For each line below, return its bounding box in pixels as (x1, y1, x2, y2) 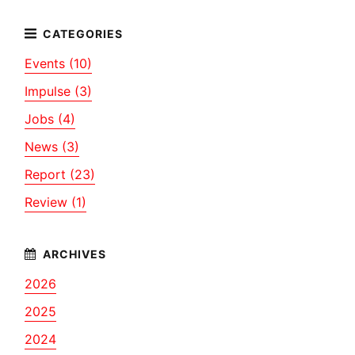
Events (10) (25, 55, 93, 71)
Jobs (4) (25, 110, 76, 127)
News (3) (25, 138, 80, 155)
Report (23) (25, 166, 96, 182)
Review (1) (25, 193, 87, 210)
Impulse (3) (25, 82, 93, 99)
